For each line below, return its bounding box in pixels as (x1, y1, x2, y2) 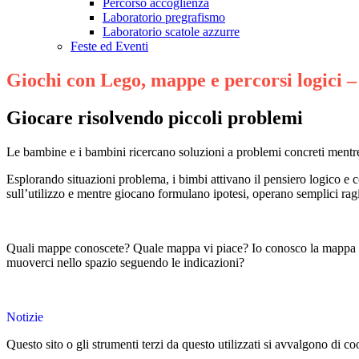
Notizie (6, 310, 43, 325)
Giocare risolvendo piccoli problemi (6, 107, 303, 129)
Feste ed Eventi (71, 39, 148, 54)
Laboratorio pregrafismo (103, 10, 225, 25)
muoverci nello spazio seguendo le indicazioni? (6, 256, 244, 270)
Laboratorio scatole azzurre (103, 25, 240, 39)
